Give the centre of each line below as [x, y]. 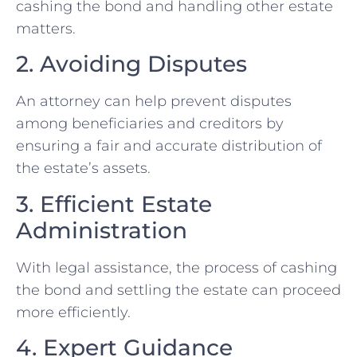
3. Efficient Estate [114, 204]
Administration [102, 230]
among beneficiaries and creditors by [150, 124]
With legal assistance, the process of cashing [177, 267]
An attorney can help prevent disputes [154, 102]
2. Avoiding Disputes [131, 64]
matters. [46, 28]
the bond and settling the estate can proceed [178, 290]
